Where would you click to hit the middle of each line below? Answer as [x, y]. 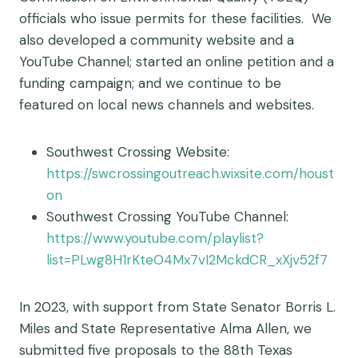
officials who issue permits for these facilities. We [175, 18]
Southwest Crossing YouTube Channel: [169, 217]
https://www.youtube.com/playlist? [155, 238]
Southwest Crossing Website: [140, 152]
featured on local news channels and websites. [167, 105]
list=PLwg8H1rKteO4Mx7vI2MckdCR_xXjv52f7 [187, 260]
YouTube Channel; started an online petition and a [177, 62]
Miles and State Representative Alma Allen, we [165, 328]
